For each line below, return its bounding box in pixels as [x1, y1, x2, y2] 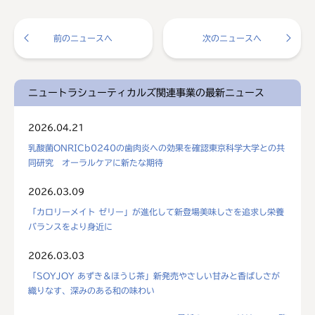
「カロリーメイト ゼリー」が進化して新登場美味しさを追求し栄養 [28, 207, 284, 216]
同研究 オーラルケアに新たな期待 [28, 157, 163, 167]
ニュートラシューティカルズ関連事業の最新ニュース [28, 87, 264, 98]
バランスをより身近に [28, 221, 112, 231]
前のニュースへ [53, 33, 113, 42]
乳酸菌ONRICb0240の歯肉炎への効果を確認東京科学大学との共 [28, 143, 285, 152]
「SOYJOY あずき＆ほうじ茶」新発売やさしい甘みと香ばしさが [28, 271, 280, 280]
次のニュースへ [202, 33, 262, 42]
